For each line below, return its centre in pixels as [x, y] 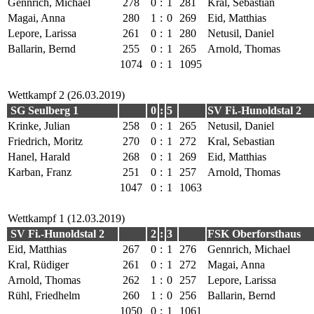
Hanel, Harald [39, 156]
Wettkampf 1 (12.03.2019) [66, 218]
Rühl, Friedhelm [44, 295]
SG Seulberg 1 [43, 110]
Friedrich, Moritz [45, 141]
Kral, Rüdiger [38, 264]
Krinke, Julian [39, 125]
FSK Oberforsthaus [255, 233]
